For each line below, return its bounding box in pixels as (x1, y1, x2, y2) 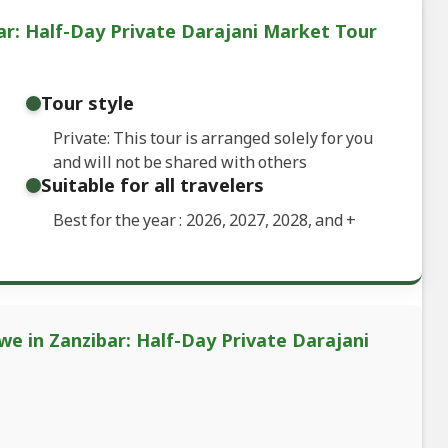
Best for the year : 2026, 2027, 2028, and (52, 209, 347, 232)
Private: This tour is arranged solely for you (52, 127, 374, 150)
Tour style (40, 90, 134, 116)
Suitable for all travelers (40, 172, 264, 198)
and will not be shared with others (52, 151, 307, 174)
